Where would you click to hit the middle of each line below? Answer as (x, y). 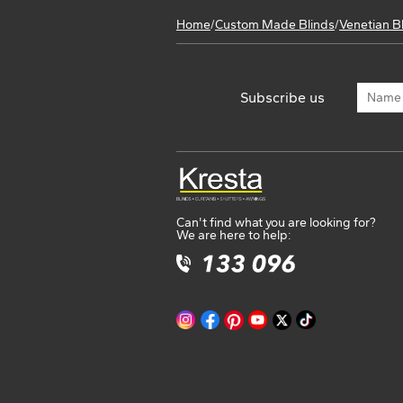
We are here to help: (233, 236)
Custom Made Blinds (274, 25)
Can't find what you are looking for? (276, 223)
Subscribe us (283, 97)
